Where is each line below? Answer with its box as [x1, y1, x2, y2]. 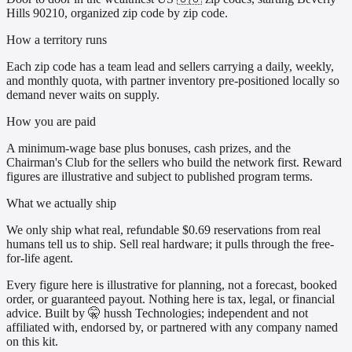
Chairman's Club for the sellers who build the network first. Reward [6, 156, 342, 170]
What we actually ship [6, 196, 116, 211]
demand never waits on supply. [6, 88, 159, 102]
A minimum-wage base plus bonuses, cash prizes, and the [6, 141, 291, 156]
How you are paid [6, 115, 96, 129]
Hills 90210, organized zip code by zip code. [6, 6, 228, 20]
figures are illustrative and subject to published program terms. [6, 170, 313, 184]
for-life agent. [6, 251, 73, 266]
